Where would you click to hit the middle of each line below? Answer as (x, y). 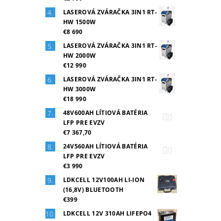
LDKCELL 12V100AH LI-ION (104, 180)
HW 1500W (79, 22)
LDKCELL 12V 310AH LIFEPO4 (107, 213)
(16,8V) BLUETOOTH (93, 189)
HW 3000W (79, 89)
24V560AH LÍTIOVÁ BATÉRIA (105, 146)
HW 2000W (79, 55)
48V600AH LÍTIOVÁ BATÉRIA (105, 112)
